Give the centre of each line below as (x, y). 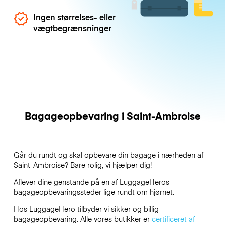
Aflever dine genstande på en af (66, 182)
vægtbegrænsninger (73, 28)
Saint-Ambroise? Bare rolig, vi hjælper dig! (83, 164)
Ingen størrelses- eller (75, 17)
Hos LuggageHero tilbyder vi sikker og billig (86, 209)
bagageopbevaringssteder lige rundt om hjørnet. (94, 192)
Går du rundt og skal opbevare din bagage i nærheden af (108, 154)
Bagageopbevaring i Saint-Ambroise (113, 116)
